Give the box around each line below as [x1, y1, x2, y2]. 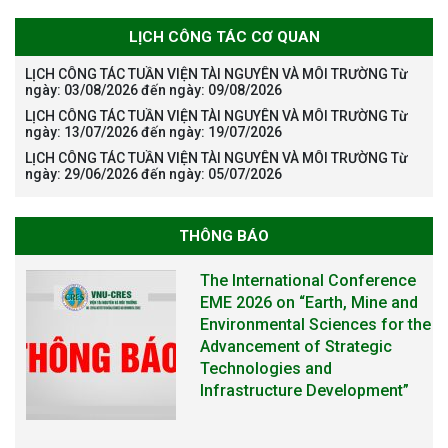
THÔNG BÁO [179, 226, 269, 245]
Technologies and [200, 358, 333, 378]
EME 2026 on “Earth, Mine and [200, 292, 419, 312]
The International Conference [200, 270, 417, 290]
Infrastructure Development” [200, 380, 410, 400]
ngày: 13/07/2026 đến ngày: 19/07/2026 [25, 123, 282, 140]
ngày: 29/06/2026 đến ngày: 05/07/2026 [25, 165, 282, 182]
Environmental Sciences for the [200, 314, 432, 334]
